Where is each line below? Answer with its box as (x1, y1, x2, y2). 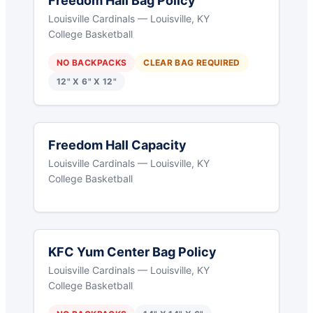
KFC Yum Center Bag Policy (48, 245, 217, 260)
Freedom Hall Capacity (48, 138, 187, 153)
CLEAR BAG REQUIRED (143, 57, 240, 68)
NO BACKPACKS (57, 57, 127, 68)
